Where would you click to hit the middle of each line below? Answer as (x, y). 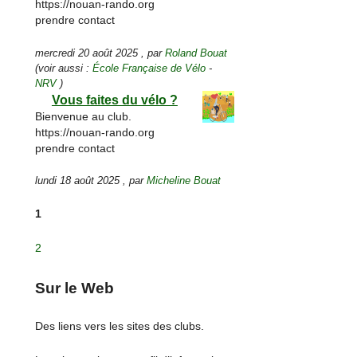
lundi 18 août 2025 (78, 181)
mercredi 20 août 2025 (87, 53)
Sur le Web (75, 288)
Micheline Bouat (184, 181)
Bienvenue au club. (84, 116)
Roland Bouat (196, 53)
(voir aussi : (64, 68)
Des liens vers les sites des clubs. (120, 326)
